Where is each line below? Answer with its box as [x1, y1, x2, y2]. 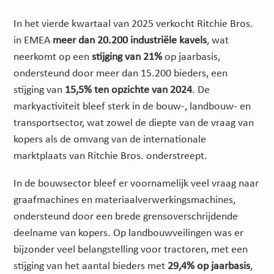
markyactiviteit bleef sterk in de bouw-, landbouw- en [13, 100, 251, 113]
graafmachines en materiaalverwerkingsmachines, [13, 194, 236, 206]
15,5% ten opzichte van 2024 [65, 84, 193, 96]
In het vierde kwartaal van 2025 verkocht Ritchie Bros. [13, 18, 254, 30]
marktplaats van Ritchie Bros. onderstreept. [13, 150, 208, 162]
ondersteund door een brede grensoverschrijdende [13, 210, 239, 223]
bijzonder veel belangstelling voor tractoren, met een [13, 243, 248, 256]
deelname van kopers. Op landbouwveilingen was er [13, 227, 244, 239]
